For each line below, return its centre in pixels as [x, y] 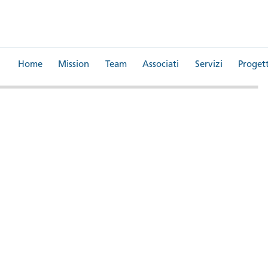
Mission [74, 65]
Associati [161, 65]
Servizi [208, 65]
